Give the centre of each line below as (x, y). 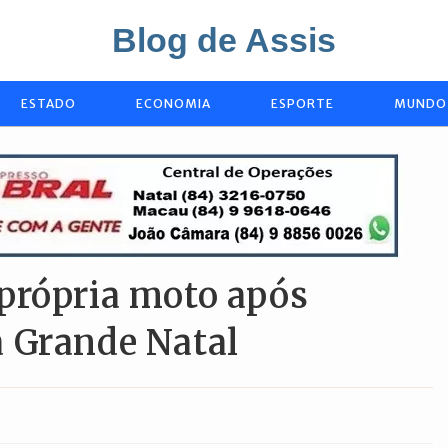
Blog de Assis (224, 40)
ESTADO (48, 103)
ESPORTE (302, 103)
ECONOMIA (173, 103)
